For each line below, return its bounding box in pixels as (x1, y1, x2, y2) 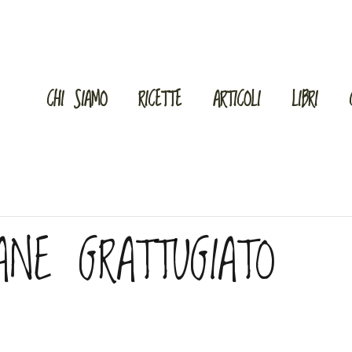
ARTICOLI (212, 83, 260, 116)
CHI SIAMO (46, 83, 107, 116)
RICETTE (137, 83, 181, 116)
